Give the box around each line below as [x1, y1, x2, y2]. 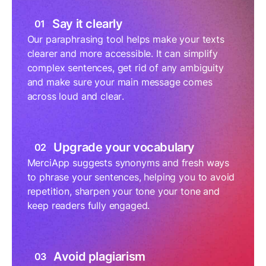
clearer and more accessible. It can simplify [27, 47, 218, 60]
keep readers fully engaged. [27, 199, 150, 212]
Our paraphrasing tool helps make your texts [27, 33, 224, 46]
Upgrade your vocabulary [53, 140, 195, 155]
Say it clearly [52, 17, 123, 31]
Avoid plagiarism [53, 249, 145, 264]
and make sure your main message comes [27, 76, 213, 88]
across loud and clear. [27, 90, 125, 103]
